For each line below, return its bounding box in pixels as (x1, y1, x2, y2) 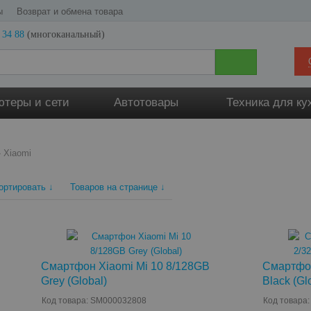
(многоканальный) (24, 29, 106, 40)
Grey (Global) (40, 275, 107, 287)
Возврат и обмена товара (17, 6, 123, 17)
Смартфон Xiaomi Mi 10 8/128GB (40, 260, 210, 272)
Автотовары (114, 96, 179, 109)
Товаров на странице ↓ (70, 182, 166, 192)
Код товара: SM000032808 (41, 296, 146, 305)
